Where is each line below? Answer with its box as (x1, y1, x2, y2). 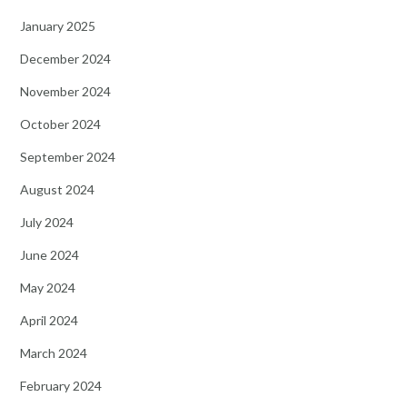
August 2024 (20, 182, 94, 198)
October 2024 (20, 116, 101, 133)
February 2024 (20, 378, 102, 394)
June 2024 (20, 247, 79, 263)
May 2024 (20, 280, 75, 296)
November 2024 (20, 84, 111, 100)
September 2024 (20, 149, 115, 165)
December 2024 (20, 51, 111, 67)
